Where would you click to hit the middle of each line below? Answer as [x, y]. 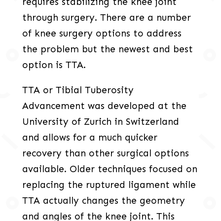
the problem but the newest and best [107, 49]
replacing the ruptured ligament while [109, 185]
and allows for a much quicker [90, 138]
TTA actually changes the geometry [103, 201]
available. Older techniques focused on [110, 169]
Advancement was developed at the [104, 106]
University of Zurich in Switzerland [100, 122]
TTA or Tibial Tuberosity [78, 90]
